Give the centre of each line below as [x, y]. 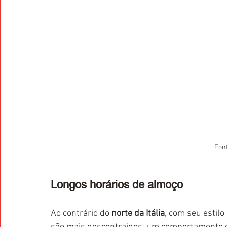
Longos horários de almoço [117, 184]
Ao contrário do [81, 213]
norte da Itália [138, 213]
